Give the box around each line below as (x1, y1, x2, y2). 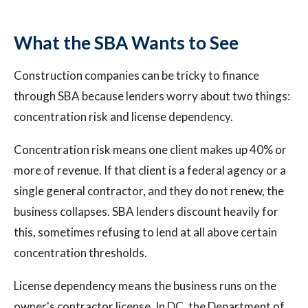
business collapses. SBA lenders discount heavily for (14, 204, 278, 219)
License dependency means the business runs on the (14, 278, 276, 293)
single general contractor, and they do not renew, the (14, 184, 284, 198)
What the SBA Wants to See (14, 32, 239, 54)
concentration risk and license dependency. (14, 109, 233, 124)
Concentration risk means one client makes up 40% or (14, 142, 287, 157)
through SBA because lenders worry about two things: (14, 89, 290, 103)
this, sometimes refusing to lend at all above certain (14, 225, 277, 239)
